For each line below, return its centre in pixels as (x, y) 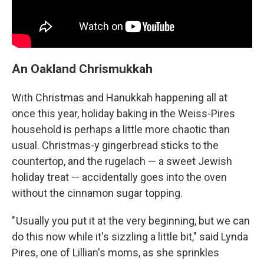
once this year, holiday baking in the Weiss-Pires (123, 113)
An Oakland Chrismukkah (82, 68)
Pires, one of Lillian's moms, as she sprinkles (115, 252)
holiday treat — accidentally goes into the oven (119, 177)
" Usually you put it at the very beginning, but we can (131, 220)
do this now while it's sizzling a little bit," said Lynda (130, 236)
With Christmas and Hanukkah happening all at (120, 97)
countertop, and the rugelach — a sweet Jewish (122, 161)
